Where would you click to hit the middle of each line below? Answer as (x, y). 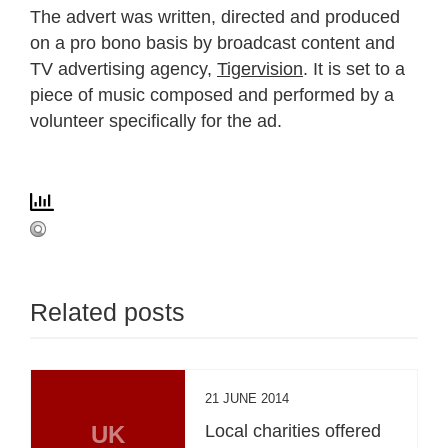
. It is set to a (354, 68)
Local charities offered (293, 430)
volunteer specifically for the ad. (156, 120)
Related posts (107, 311)
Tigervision (260, 68)
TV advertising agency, (123, 68)
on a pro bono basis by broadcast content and (212, 42)
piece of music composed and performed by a (212, 94)
